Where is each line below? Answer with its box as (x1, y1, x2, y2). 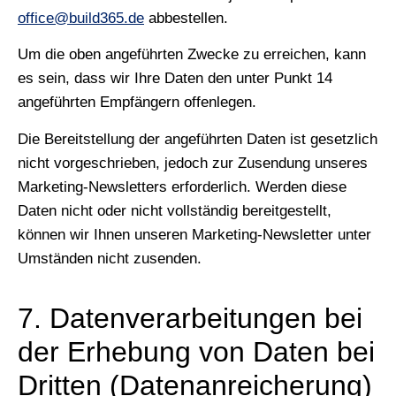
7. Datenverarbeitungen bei (18, 301, 362, 334)
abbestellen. (144, 9, 228, 27)
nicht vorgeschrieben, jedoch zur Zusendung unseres (18, 154, 368, 171)
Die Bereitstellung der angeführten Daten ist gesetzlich (18, 130, 377, 148)
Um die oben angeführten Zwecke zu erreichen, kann (18, 46, 366, 64)
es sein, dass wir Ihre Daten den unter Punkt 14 (18, 70, 332, 88)
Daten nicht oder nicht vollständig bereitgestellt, (18, 202, 331, 219)
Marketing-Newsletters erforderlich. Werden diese (18, 178, 346, 195)
